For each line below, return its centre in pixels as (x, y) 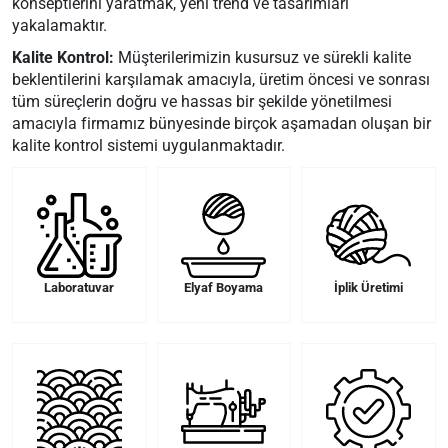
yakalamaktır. (59, 25)
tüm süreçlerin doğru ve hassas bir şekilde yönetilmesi (202, 101)
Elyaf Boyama (224, 287)
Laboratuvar (79, 287)
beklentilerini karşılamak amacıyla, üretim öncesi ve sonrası (221, 79)
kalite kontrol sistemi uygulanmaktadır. (148, 145)
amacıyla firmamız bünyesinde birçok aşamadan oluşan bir (221, 123)
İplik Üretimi (369, 287)
